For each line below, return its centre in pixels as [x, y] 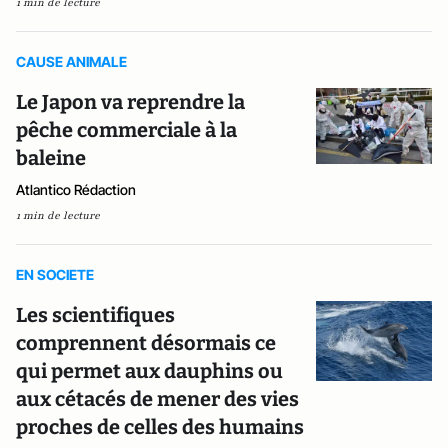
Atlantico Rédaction [76, 189]
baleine [51, 157]
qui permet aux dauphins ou [149, 370]
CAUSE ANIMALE [71, 61]
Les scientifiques [95, 314]
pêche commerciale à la [126, 129]
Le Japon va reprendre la [130, 101]
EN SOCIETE [55, 274]
